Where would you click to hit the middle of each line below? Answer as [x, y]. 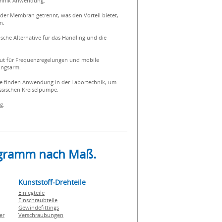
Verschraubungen [41, 215]
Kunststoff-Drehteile [52, 182]
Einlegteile [31, 193]
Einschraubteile [38, 200]
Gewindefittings [39, 207]
